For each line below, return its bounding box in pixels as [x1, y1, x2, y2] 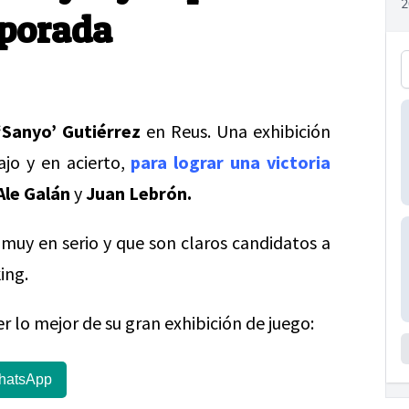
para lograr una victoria [131, 151, 331, 173]
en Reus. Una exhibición [141, 120, 331, 142]
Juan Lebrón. [86, 182, 192, 204]
